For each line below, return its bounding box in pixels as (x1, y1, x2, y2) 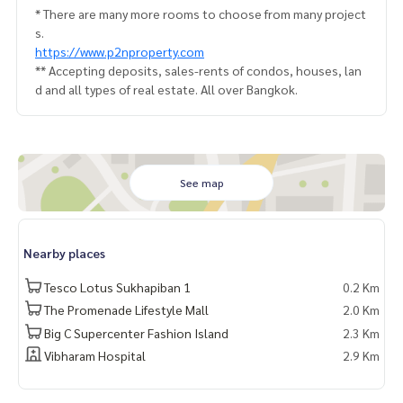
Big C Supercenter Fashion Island (44, 324, 228, 341)
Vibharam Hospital (44, 347, 146, 363)
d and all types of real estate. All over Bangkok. (35, 81, 298, 98)
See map (179, 175, 224, 191)
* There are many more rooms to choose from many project (35, 5, 366, 22)
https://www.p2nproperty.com (35, 43, 204, 60)
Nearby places (23, 245, 105, 262)
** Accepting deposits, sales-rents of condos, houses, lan (35, 62, 362, 79)
